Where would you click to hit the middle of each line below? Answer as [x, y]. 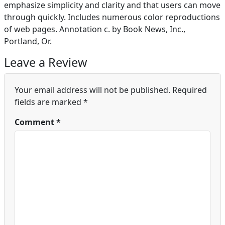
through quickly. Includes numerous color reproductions [112, 17]
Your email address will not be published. [92, 90]
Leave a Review [45, 62]
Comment [35, 122]
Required [190, 90]
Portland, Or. [28, 41]
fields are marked [49, 102]
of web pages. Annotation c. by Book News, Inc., [95, 29]
